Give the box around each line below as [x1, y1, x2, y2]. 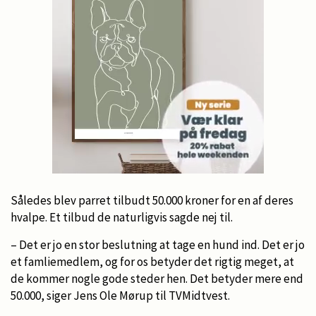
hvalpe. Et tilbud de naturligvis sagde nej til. [11, 209, 233, 225]
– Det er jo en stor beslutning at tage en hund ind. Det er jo [11, 236, 305, 253]
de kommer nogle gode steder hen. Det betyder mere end [11, 270, 303, 286]
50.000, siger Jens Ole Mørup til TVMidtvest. [11, 287, 230, 303]
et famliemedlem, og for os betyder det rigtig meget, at [11, 253, 294, 269]
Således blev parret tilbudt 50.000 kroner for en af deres [11, 192, 293, 208]
